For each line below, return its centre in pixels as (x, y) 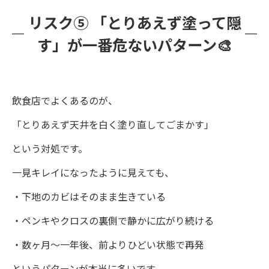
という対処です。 (50, 148)
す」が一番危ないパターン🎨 (134, 44)
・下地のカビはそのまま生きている (89, 196)
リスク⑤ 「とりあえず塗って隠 (134, 22)
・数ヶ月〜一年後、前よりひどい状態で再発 (108, 244)
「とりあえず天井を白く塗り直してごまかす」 (113, 124)
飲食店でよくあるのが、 (65, 100)
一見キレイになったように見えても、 (93, 172)
